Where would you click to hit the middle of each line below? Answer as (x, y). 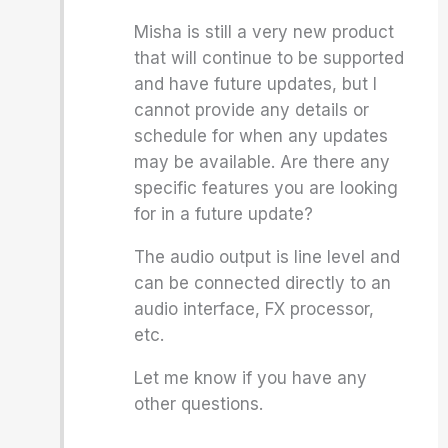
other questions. (199, 404)
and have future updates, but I (256, 84)
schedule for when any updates (261, 136)
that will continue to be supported (269, 58)
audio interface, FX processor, (254, 309)
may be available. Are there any (262, 162)
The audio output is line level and (267, 257)
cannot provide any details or (252, 110)
